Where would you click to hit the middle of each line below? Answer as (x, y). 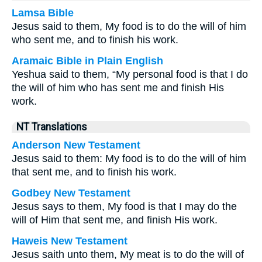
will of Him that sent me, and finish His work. (115, 220)
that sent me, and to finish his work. (94, 172)
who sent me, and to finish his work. (95, 40)
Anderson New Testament (76, 145)
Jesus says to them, (60, 206)
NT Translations (52, 127)
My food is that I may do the (172, 206)
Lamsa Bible (43, 13)
